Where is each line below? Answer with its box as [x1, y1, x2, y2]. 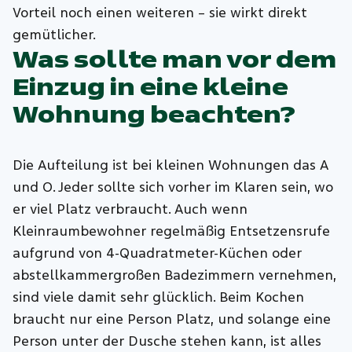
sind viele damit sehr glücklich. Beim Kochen [13, 288, 305, 306]
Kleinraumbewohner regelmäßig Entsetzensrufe [13, 222, 331, 240]
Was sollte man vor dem [13, 46, 337, 74]
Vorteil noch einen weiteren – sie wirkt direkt [13, 5, 308, 22]
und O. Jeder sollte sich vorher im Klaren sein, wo [13, 178, 334, 196]
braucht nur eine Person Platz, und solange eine [13, 310, 332, 328]
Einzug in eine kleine [13, 74, 289, 101]
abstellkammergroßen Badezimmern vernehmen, [13, 266, 337, 284]
